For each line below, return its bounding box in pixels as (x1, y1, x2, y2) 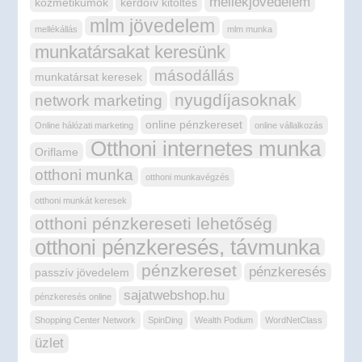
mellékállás (35, 24, 78, 34)
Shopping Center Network (35, 315, 137, 325)
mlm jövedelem (90, 15, 216, 36)
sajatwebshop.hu (124, 288, 225, 303)
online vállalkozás (255, 120, 324, 130)
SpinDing (148, 315, 183, 325)
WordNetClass (265, 315, 323, 325)
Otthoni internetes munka (90, 137, 322, 160)
